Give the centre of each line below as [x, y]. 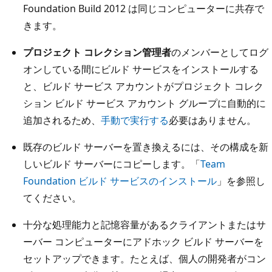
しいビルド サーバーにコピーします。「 [112, 164]
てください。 [52, 198]
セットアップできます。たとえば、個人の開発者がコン [144, 259]
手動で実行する [135, 121]
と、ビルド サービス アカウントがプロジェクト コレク [143, 87]
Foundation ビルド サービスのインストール [120, 181]
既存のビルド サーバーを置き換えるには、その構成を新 [146, 147]
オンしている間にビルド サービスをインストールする [141, 70]
